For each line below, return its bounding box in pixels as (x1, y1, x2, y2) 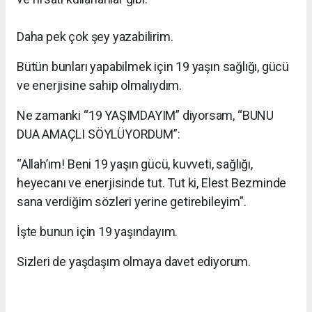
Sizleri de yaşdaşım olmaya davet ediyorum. (17, 253, 251, 269)
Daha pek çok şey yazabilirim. (17, 29, 173, 44)
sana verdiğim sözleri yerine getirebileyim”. (17, 194, 249, 209)
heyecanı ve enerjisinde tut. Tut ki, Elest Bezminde (17, 175, 287, 190)
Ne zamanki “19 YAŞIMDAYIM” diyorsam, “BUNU (17, 107, 274, 123)
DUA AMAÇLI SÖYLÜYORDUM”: (17, 126, 183, 141)
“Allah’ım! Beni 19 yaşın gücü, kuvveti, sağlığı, (17, 156, 253, 171)
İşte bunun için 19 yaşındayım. (17, 224, 181, 239)
